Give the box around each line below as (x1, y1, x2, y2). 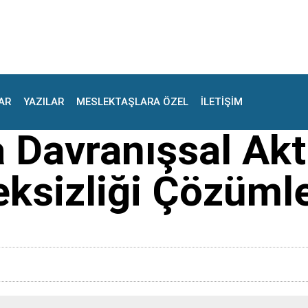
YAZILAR (23, 96, 65, 109)
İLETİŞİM (201, 96, 243, 109)
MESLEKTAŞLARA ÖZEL (76, 96, 189, 109)
